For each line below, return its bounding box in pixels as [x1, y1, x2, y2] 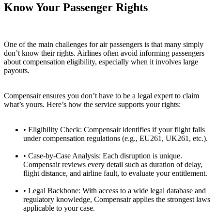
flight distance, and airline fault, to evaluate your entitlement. [23, 169, 207, 177]
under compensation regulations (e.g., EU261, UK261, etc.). [23, 134, 208, 142]
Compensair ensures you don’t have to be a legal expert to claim [4, 91, 199, 100]
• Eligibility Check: [23, 125, 82, 134]
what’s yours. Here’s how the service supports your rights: [4, 100, 181, 108]
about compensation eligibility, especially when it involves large [4, 57, 198, 66]
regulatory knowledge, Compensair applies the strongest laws [23, 195, 210, 203]
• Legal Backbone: [23, 186, 82, 195]
